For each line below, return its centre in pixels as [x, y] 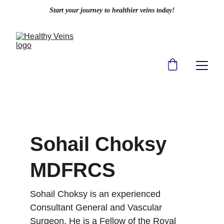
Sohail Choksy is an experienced [96, 194]
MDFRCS [73, 170]
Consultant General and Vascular [97, 207]
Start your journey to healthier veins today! [112, 10]
